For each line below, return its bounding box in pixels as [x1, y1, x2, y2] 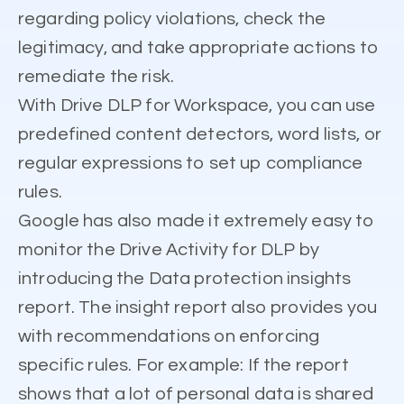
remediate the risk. [18, 67, 175, 86]
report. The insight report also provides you [18, 298, 378, 317]
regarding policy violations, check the [18, 9, 326, 28]
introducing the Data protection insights [18, 269, 352, 288]
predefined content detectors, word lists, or [18, 124, 382, 143]
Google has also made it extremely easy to [18, 211, 375, 230]
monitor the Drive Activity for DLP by [18, 240, 319, 259]
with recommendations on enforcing [18, 326, 320, 345]
